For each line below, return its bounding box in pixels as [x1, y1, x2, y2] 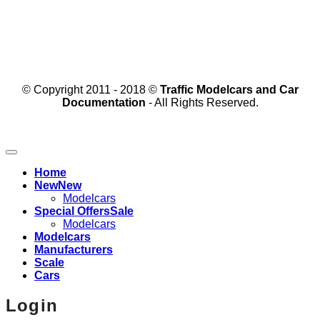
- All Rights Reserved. [145, 96, 259, 109]
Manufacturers [34, 243, 113, 256]
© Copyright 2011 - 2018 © [21, 83, 160, 96]
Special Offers [34, 204, 110, 217]
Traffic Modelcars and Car [159, 83, 299, 96]
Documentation [61, 96, 146, 109]
